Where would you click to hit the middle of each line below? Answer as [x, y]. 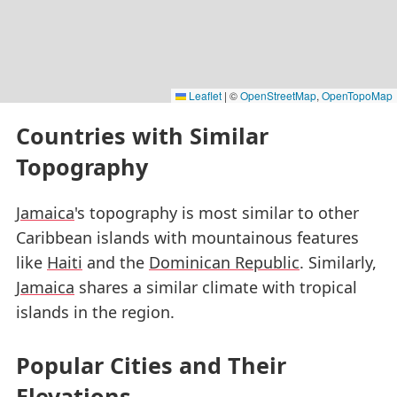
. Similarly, [338, 263]
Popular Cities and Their [151, 365]
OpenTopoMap [357, 95]
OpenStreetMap [278, 95]
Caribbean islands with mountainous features [187, 238]
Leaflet [204, 95]
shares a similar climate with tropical [216, 288]
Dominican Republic [224, 263]
